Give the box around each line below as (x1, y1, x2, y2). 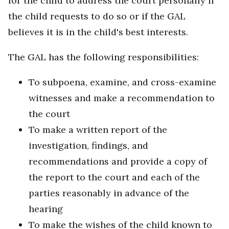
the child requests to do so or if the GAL (8, 10, 186, 22)
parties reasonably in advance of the (29, 187, 189, 199)
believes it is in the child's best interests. (8, 26, 188, 38)
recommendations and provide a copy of (29, 155, 207, 168)
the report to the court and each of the (29, 171, 200, 184)
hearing (29, 203, 63, 215)
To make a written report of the (29, 124, 167, 136)
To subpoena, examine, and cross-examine (29, 76, 216, 88)
